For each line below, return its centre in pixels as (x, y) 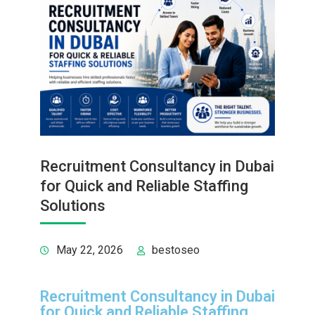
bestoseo (175, 250)
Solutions (72, 206)
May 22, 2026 (89, 250)
